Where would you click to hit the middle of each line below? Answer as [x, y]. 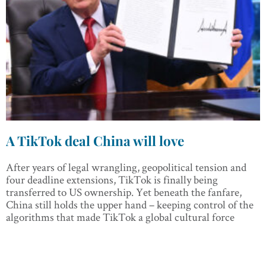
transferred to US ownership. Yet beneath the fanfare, [124, 192]
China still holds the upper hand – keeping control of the [130, 205]
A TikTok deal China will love [95, 141]
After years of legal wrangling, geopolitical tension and [126, 167]
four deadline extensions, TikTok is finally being [112, 180]
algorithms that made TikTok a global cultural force [120, 217]
